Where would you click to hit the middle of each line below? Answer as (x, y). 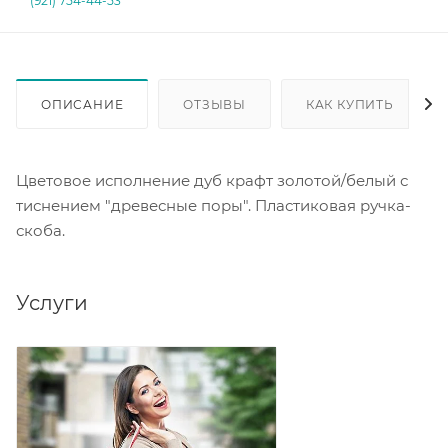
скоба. (40, 231)
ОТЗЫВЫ (215, 105)
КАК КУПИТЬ (349, 105)
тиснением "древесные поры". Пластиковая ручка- (213, 206)
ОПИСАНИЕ (82, 105)
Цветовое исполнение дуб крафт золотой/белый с (212, 181)
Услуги (52, 303)
